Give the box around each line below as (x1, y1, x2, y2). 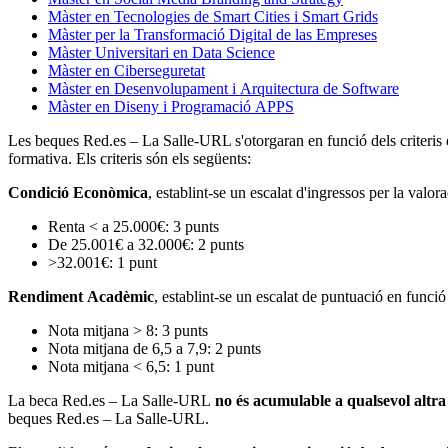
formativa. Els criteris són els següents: (8, 149, 251, 167)
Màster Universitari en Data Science (48, 43, 275, 61)
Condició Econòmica (8, 183, 148, 201)
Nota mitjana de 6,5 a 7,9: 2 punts (48, 339, 261, 357)
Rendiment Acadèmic (8, 287, 154, 305)
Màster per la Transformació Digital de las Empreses (48, 25, 377, 43)
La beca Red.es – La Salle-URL (8, 391, 215, 409)
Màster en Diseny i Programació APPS (48, 97, 294, 115)
